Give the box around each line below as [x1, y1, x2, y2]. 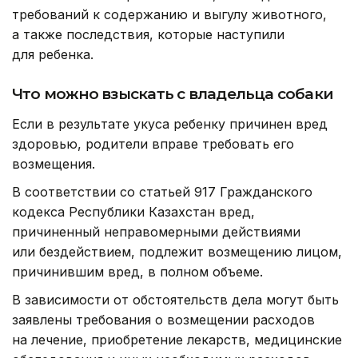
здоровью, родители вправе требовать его [12, 136, 294, 153]
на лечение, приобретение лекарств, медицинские [12, 332, 342, 348]
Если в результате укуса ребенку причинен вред [12, 116, 328, 133]
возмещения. [12, 156, 95, 173]
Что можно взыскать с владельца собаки [12, 85, 334, 104]
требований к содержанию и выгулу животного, [12, 6, 327, 23]
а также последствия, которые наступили [12, 26, 284, 43]
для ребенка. [12, 46, 93, 63]
